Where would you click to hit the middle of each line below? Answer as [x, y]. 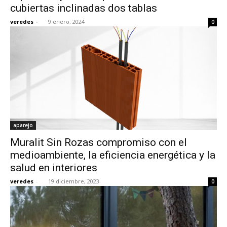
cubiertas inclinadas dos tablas [84, 8]
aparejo [23, 125]
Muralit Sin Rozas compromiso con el [99, 142]
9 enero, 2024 [66, 21]
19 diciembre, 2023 [74, 181]
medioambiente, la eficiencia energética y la [113, 155]
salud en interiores [54, 167]
